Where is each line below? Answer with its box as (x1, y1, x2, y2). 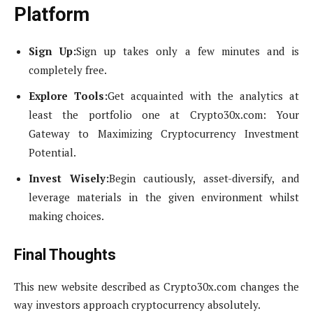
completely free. (29, 63, 107, 78)
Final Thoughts (14, 246, 116, 264)
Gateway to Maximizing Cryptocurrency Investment (29, 126, 299, 141)
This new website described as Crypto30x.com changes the (14, 279, 299, 294)
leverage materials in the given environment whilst (29, 190, 299, 205)
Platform (14, 3, 89, 27)
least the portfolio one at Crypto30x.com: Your (29, 108, 299, 122)
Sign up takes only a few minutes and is (76, 44, 300, 59)
